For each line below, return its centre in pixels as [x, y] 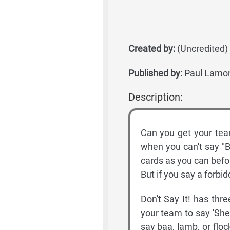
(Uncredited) [201, 49]
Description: [155, 97]
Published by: [155, 73]
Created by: [151, 49]
